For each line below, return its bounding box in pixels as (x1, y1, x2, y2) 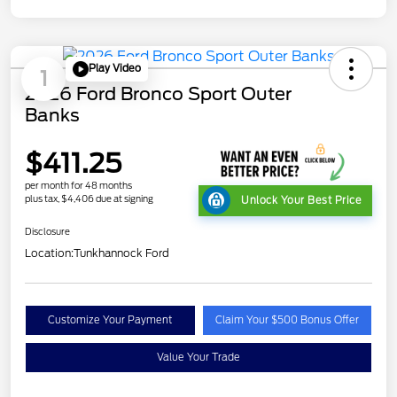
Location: (25, 245, 74, 260)
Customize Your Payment (48, 313, 173, 326)
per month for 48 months (25, 180, 132, 191)
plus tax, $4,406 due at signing (25, 193, 153, 205)
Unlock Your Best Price (241, 193, 362, 206)
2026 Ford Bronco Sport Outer (25, 82, 292, 105)
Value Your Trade (157, 350, 240, 363)
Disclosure (25, 225, 70, 237)
